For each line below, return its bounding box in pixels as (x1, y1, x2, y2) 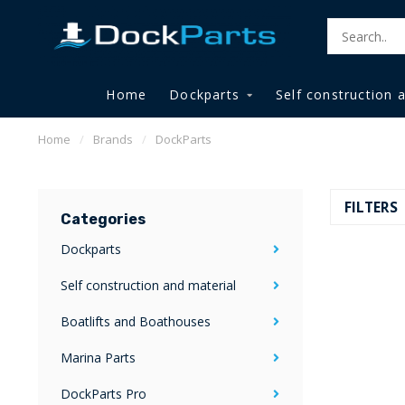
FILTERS (344, 198, 401, 217)
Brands (93, 131, 133, 147)
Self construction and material (61, 277, 236, 294)
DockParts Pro (61, 385, 146, 402)
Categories (61, 211, 146, 228)
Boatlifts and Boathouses (61, 313, 211, 330)
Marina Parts (61, 349, 136, 366)
